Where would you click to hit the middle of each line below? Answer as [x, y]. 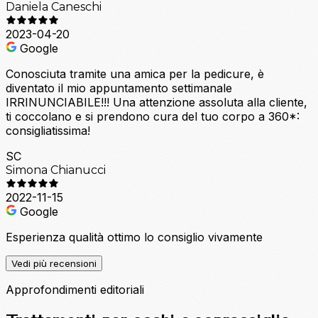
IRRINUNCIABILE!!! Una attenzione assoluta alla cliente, [157, 102]
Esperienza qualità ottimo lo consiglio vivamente [134, 237]
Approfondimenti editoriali [75, 289]
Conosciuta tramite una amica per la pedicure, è [135, 73]
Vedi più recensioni [54, 263]
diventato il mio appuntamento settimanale [119, 88]
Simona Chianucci [56, 170]
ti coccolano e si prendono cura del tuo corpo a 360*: [153, 116]
